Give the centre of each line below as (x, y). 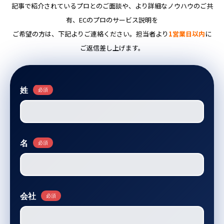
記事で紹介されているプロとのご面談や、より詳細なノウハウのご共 (112, 6)
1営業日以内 (187, 34)
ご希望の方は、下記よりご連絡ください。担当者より (90, 34)
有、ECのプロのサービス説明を (112, 20)
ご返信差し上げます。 (112, 48)
